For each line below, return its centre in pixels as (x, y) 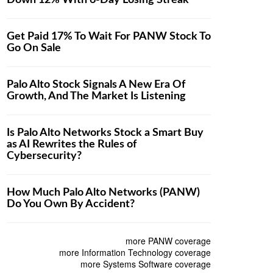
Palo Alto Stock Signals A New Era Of (96, 85)
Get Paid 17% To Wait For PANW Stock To (109, 37)
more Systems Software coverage (145, 264)
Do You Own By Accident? (71, 204)
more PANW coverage (168, 241)
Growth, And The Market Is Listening (96, 97)
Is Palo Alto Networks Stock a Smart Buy (105, 133)
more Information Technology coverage (135, 253)
